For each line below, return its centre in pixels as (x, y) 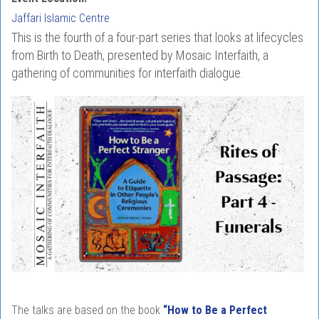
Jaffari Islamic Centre (61, 18)
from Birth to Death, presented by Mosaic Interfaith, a (140, 55)
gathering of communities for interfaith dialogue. (127, 73)
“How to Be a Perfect (215, 310)
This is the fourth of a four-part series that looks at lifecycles (157, 37)
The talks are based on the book (87, 310)
